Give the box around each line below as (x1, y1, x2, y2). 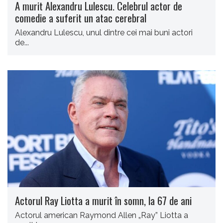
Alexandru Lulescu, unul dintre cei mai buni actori (15, 28, 193, 37)
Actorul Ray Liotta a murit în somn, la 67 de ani (15, 193, 192, 209)
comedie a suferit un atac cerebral (15, 10, 146, 25)
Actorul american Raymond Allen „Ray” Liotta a (15, 211, 188, 221)
